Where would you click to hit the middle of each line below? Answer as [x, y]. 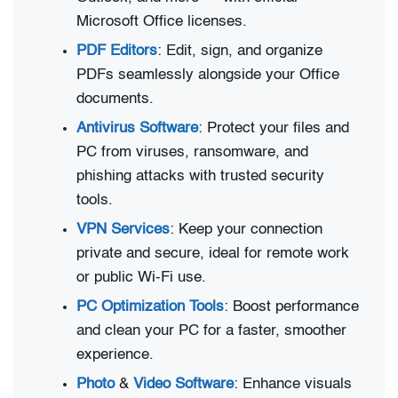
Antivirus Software [137, 128]
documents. [115, 99]
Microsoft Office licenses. [162, 21]
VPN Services [123, 229]
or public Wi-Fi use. [141, 277]
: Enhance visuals [293, 384]
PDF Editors [117, 51]
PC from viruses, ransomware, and [192, 152]
